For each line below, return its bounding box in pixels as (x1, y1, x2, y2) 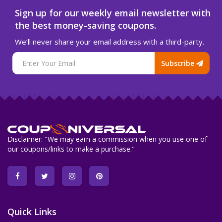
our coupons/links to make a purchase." (7, 144, 135, 154)
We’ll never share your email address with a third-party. (15, 37, 204, 47)
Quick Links (7, 206, 56, 218)
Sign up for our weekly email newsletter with (15, 7, 211, 19)
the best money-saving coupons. (15, 19, 156, 31)
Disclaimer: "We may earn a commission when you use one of (7, 134, 207, 144)
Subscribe (161, 58, 196, 68)
